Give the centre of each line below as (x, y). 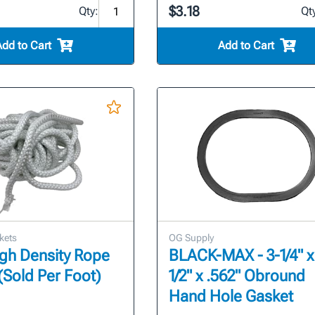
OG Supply (191, 237)
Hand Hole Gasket (231, 296)
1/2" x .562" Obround (237, 276)
